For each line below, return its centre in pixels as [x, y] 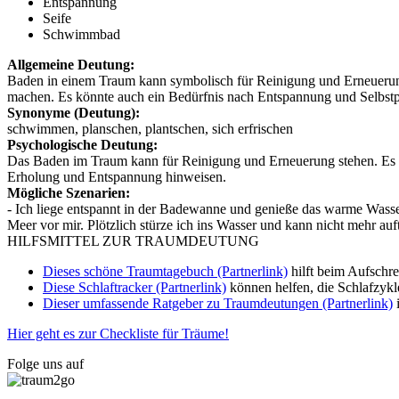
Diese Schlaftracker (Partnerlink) [134, 287]
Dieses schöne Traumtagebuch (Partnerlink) [165, 271]
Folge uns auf [45, 363]
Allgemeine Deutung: [71, 64]
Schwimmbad [81, 34]
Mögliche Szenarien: [69, 192]
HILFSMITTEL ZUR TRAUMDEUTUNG [133, 240]
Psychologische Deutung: [82, 144]
